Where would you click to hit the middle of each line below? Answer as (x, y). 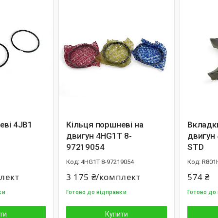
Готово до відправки (96, 192)
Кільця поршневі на (105, 125)
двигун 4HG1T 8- (99, 136)
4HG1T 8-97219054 (107, 162)
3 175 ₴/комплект (103, 177)
